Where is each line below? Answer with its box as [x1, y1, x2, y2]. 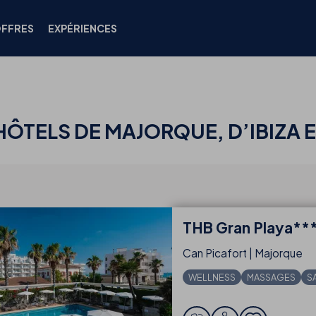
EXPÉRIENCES [48, 22, 117, 35]
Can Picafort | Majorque [183, 246, 303, 260]
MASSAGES [247, 271, 296, 283]
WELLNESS [188, 271, 236, 283]
